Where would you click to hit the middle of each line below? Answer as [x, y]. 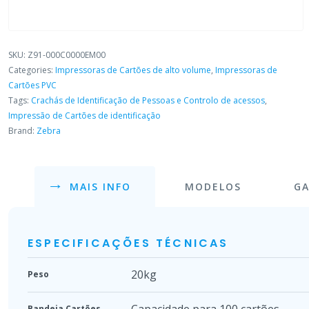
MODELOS [213, 186]
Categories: [32, 70]
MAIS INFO [101, 186]
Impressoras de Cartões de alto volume [133, 70]
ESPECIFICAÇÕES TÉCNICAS [128, 243]
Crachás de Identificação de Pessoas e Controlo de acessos [148, 100]
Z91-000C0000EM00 [67, 54]
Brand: [22, 130]
